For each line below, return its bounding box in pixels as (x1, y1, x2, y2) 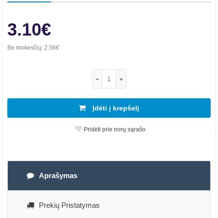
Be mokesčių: (7, 44, 44, 51)
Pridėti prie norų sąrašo (82, 126, 145, 133)
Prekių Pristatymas (39, 201, 100, 209)
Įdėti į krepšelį (91, 104, 139, 112)
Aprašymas (39, 171, 77, 180)
